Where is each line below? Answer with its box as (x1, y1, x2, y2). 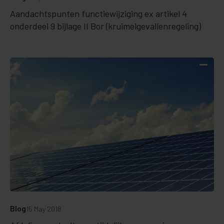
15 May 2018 (26, 204, 61, 213)
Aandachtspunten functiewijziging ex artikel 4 (10, 7, 187, 19)
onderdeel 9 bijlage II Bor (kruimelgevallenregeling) (10, 20, 201, 31)
